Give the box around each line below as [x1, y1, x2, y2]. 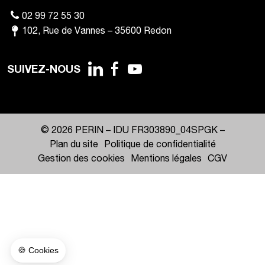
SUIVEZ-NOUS [7, 62, 80, 75]
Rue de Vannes [43, 24, 106, 36]
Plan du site [49, 138, 98, 150]
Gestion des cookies [38, 152, 125, 164]
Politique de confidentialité [104, 138, 216, 150]
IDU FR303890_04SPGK [112, 124, 218, 135]
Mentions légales [131, 152, 202, 164]
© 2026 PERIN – [40, 124, 113, 135]
